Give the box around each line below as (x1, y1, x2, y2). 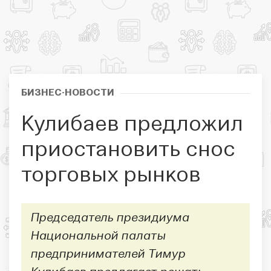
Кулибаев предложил (21, 114, 243, 135)
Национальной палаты (30, 230, 165, 243)
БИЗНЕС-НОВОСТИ (21, 88, 114, 98)
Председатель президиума (30, 212, 189, 224)
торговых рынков (21, 165, 201, 186)
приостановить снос (21, 140, 235, 161)
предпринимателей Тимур (30, 248, 185, 261)
